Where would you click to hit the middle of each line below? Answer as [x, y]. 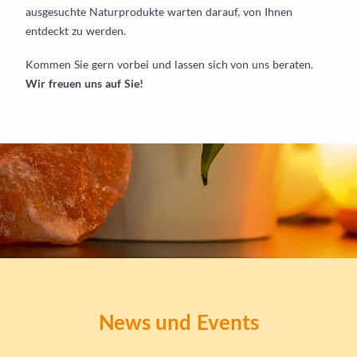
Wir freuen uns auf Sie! [84, 83]
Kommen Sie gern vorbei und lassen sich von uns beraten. [170, 64]
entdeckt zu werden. [76, 30]
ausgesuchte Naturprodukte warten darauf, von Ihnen [159, 11]
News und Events [178, 322]
